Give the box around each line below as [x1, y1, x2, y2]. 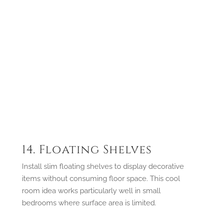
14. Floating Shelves [21, 142, 152, 158]
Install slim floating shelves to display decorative [21, 162, 184, 171]
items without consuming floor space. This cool [21, 174, 180, 183]
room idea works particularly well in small [21, 186, 161, 195]
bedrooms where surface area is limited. [21, 198, 156, 207]
